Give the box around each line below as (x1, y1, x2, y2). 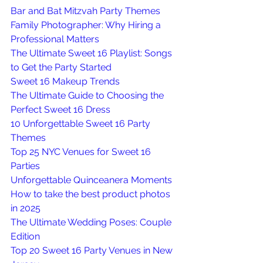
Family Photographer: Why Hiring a (11, 19, 163, 31)
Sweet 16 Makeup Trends (11, 76, 120, 87)
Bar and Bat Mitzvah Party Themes (11, 5, 160, 17)
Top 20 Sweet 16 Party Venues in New (11, 245, 175, 257)
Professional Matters (11, 33, 99, 45)
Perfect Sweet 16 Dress (11, 104, 110, 116)
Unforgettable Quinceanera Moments (11, 174, 172, 186)
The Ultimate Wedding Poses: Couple (11, 217, 174, 228)
